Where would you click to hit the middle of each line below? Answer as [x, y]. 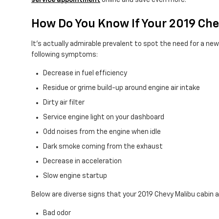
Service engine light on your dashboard [104, 118]
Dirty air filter [64, 103]
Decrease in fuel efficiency [85, 74]
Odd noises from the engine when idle [102, 132]
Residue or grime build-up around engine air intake [121, 88]
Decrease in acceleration [82, 162]
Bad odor [57, 213]
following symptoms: [65, 55]
